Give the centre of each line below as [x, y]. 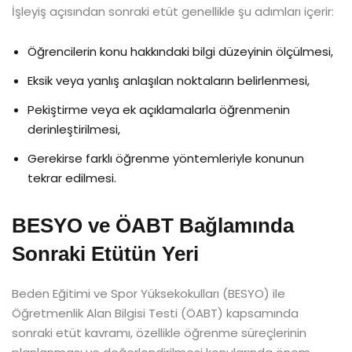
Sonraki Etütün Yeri [105, 253]
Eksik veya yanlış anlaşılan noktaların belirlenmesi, [169, 80]
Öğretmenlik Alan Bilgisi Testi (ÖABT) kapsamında [155, 313]
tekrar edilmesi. [72, 178]
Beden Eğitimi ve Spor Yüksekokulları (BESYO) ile [148, 293]
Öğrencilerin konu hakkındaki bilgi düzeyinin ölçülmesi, [180, 51]
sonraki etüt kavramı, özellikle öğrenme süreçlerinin [159, 332]
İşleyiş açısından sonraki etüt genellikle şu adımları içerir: [173, 11]
